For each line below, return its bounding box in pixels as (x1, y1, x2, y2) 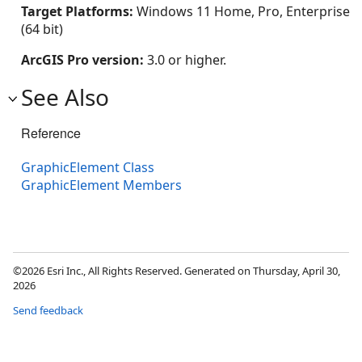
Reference (21, 123, 81, 142)
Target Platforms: (21, 2, 137, 20)
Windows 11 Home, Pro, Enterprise (137, 2, 350, 20)
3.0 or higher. (147, 50, 226, 69)
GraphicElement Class (21, 158, 154, 176)
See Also (21, 81, 109, 112)
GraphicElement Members (21, 175, 182, 194)
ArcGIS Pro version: (21, 50, 147, 69)
